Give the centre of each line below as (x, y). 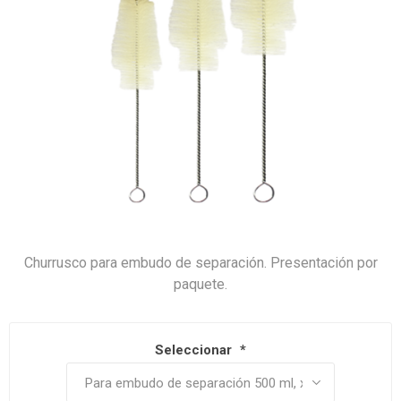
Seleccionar (195, 350)
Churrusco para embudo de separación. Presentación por (200, 263)
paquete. (200, 284)
